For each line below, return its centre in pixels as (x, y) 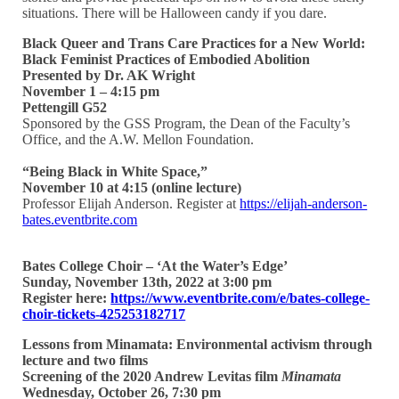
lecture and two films (85, 360)
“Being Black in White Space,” (115, 171)
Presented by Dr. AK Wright (109, 75)
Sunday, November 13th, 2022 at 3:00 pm (147, 281)
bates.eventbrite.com (80, 219)
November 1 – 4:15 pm (91, 91)
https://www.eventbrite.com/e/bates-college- (240, 297)
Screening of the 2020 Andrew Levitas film (152, 376)
